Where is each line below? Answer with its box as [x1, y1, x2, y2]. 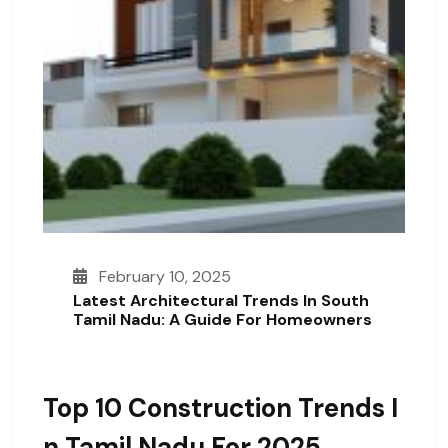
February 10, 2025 [95, 266, 231, 288]
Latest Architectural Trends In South [73, 290, 369, 312]
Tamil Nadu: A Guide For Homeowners [73, 309, 372, 331]
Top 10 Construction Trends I [43, 391, 398, 426]
